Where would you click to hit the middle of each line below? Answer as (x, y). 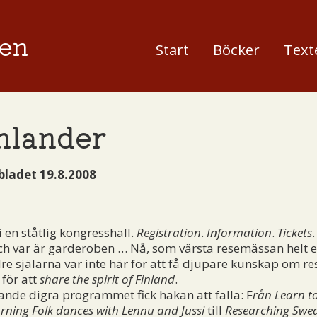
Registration (169, 232)
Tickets (295, 232)
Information (239, 232)
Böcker (236, 50)
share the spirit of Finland (107, 279)
